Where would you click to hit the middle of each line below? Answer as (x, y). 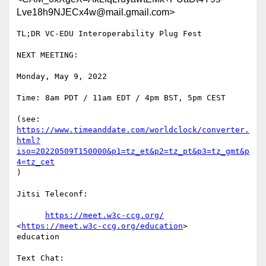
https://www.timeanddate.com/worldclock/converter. (133, 130)
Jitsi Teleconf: (52, 194)
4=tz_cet (36, 162)
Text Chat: (40, 258)
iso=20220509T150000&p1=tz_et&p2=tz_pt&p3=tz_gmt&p (133, 151)
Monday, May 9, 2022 (62, 77)
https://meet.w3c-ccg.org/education (102, 226)
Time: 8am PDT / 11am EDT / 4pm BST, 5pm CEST (121, 98)
